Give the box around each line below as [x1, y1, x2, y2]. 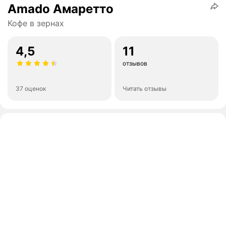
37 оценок [16, 85, 46, 93]
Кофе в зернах [8, 18, 64, 29]
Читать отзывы [123, 85, 166, 93]
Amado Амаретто [8, 2, 114, 17]
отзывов [123, 60, 147, 68]
